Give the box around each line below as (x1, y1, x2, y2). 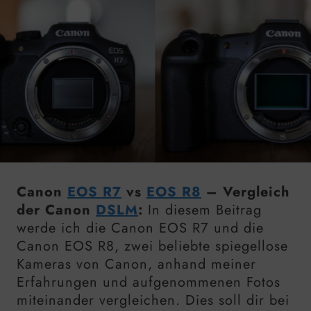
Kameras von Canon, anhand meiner (17, 253, 256, 274)
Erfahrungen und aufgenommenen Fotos (17, 271, 280, 292)
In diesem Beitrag (143, 199, 262, 220)
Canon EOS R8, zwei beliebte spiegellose (17, 235, 288, 256)
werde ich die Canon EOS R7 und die (17, 217, 264, 238)
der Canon (17, 199, 96, 220)
